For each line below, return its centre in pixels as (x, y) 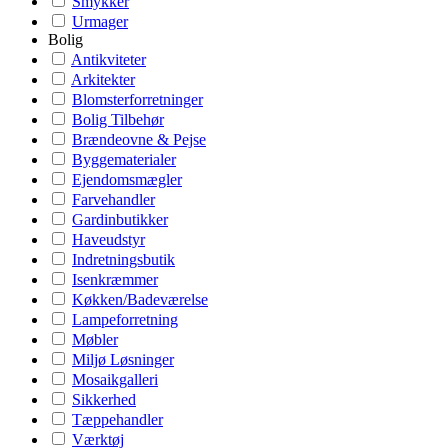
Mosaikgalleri (115, 379)
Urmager (100, 21)
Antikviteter (108, 59)
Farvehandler (113, 199)
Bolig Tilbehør (118, 119)
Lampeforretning (125, 319)
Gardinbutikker (120, 219)
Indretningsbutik (123, 259)
